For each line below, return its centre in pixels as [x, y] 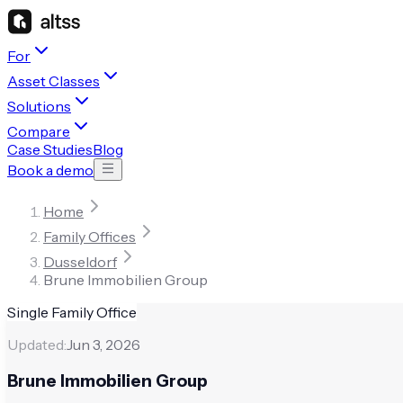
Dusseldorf [80, 262]
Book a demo [50, 170]
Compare [39, 131]
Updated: [37, 345]
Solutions [39, 106]
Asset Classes [54, 81]
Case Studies [50, 149]
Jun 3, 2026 [103, 345]
